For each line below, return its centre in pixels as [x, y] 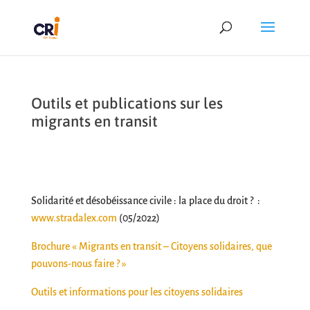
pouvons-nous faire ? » [79, 264]
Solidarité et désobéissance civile [101, 201]
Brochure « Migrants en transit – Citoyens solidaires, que [151, 246]
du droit [230, 201]
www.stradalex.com [74, 218]
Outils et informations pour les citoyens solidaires [137, 292]
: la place [193, 201]
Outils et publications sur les [127, 103]
